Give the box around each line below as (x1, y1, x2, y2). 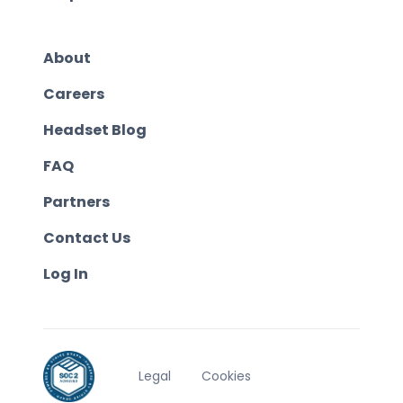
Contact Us (43, 227, 130, 248)
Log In (43, 263, 88, 284)
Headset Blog (43, 119, 147, 140)
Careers (43, 83, 104, 104)
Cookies (201, 366, 251, 385)
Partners (43, 191, 110, 212)
